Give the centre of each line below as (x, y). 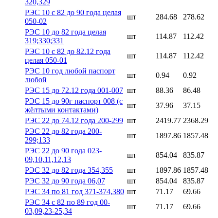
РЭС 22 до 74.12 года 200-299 (74, 120)
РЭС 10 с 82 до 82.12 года (68, 51)
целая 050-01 (46, 60)
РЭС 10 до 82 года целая (65, 32)
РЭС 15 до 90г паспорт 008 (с (74, 101)
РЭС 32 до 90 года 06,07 (65, 181)
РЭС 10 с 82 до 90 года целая (73, 12)
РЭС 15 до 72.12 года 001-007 (74, 90)
